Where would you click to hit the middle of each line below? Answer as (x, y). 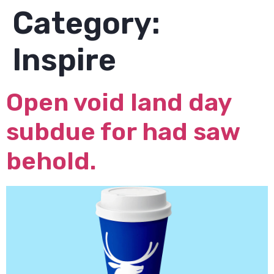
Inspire (64, 60)
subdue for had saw (123, 132)
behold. (51, 161)
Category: (86, 23)
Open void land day (119, 102)
